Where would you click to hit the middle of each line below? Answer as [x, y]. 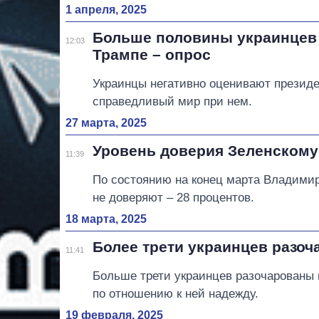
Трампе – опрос [152, 54]
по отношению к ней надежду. [176, 293]
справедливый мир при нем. [173, 101]
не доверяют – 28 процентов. [174, 197]
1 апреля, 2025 [106, 9]
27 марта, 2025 [106, 122]
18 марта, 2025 [106, 219]
